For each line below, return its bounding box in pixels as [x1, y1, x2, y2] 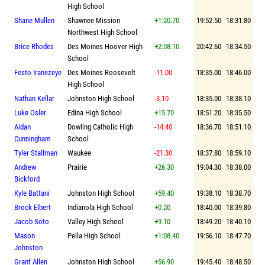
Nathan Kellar [14, 93, 54, 103]
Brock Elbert [14, 202, 51, 212]
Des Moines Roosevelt [67, 67, 135, 77]
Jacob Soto [14, 216, 49, 226]
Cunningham [14, 134, 51, 143]
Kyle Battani [14, 188, 50, 198]
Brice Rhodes [14, 41, 54, 51]
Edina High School [67, 108, 122, 117]
